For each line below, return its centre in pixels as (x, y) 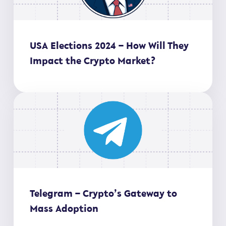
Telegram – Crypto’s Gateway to (103, 193)
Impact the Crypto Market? (94, 60)
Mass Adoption (64, 208)
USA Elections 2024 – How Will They (109, 45)
